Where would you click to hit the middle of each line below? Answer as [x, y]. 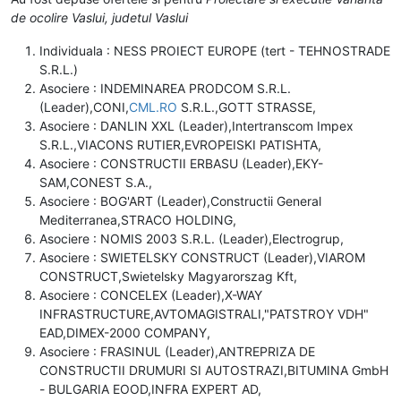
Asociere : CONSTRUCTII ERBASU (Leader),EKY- [181, 163]
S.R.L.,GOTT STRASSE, [247, 107]
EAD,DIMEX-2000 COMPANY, [125, 332]
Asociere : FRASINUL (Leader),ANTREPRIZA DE [177, 351]
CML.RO [153, 107]
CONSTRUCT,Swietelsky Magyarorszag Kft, [168, 276]
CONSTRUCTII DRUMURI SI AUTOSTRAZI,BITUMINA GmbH [214, 370]
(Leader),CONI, [84, 107]
